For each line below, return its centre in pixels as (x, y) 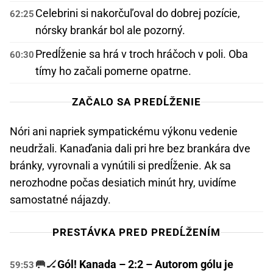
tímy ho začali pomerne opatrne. (113, 71)
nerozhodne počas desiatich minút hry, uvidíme (123, 183)
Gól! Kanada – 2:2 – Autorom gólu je (145, 264)
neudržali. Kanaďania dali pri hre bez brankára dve (130, 149)
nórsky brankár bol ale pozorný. (110, 30)
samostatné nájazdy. (60, 200)
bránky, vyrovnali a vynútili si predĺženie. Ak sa (120, 166)
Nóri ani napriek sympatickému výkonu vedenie (124, 132)
